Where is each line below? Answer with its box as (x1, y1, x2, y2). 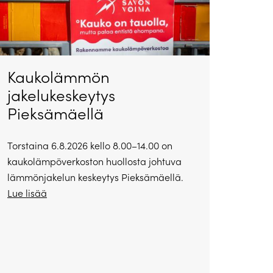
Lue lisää (7, 186, 47, 200)
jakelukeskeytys (7, 84, 115, 106)
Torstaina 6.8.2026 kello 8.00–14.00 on (7, 139, 172, 152)
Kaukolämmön (7, 66, 110, 88)
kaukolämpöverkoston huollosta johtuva (7, 155, 182, 168)
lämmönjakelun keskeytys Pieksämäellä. (7, 171, 183, 184)
